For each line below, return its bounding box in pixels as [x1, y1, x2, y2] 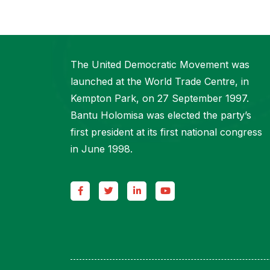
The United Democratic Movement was [71, 58, 250, 71]
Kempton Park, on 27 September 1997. [71, 92, 249, 105]
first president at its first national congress [71, 126, 262, 139]
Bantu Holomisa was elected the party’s [71, 109, 251, 122]
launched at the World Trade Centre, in [71, 75, 249, 88]
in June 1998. [71, 143, 133, 155]
